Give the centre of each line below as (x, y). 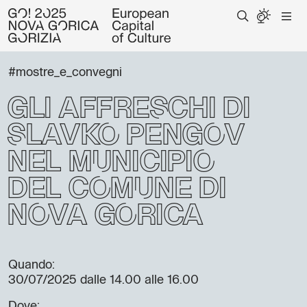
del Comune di (116, 190)
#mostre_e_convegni (65, 73)
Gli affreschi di (128, 110)
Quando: (32, 265)
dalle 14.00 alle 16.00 (138, 280)
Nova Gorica (105, 217)
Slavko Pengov (126, 137)
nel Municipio (111, 163)
